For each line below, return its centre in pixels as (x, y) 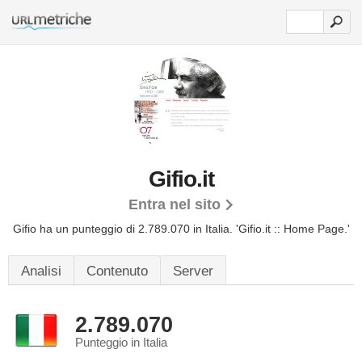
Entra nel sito (174, 204)
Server (193, 271)
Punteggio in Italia (121, 343)
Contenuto (117, 271)
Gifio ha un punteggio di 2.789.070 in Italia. (124, 229)
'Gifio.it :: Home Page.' (293, 229)
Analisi (41, 271)
